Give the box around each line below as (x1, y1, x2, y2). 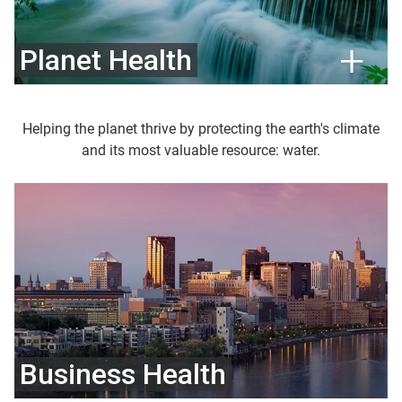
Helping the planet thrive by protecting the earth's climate (22, 119, 380, 137)
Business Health (20, 357, 226, 392)
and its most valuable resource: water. (82, 141, 320, 159)
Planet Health (20, 42, 192, 77)
